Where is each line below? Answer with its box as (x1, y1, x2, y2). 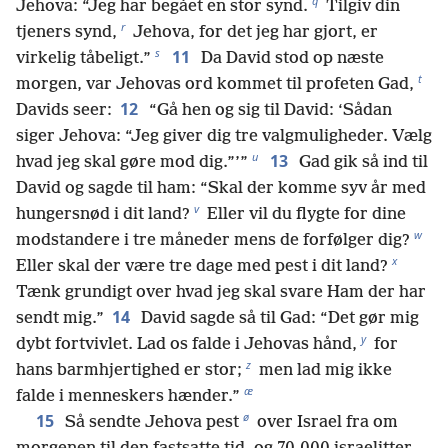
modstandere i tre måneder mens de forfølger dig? (16, 230, 410, 250)
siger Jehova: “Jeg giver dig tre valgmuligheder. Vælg (16, 126, 432, 146)
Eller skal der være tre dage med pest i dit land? (16, 256, 388, 276)
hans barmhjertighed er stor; (16, 360, 242, 380)
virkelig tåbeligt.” (16, 48, 151, 68)
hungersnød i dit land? (16, 204, 190, 224)
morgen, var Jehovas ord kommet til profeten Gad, (16, 74, 414, 94)
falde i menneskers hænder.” (16, 386, 240, 406)
